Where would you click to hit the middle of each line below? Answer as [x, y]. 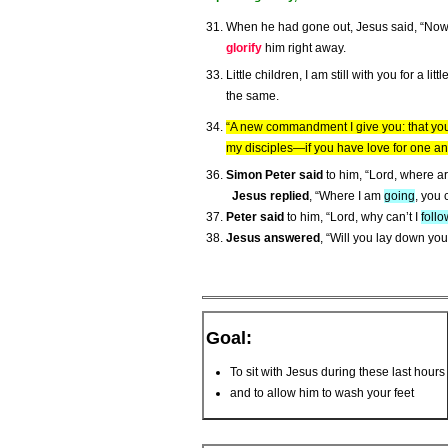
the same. [252, 96]
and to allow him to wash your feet [322, 393]
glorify [244, 48]
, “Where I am [346, 196]
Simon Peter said [274, 175]
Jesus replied [270, 196]
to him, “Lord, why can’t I [352, 217]
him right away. [304, 48]
